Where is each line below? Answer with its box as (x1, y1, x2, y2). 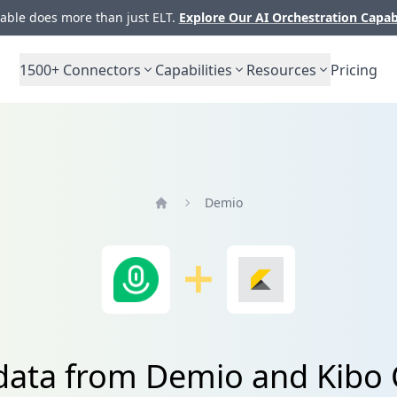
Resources (246, 59, 316, 80)
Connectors (59, 59, 141, 80)
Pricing (331, 59, 378, 80)
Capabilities (155, 59, 232, 80)
